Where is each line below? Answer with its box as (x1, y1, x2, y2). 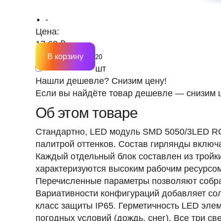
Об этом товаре (36, 105, 138, 121)
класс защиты (36, 201, 95, 211)
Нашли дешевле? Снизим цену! (36, 76, 167, 86)
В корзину (47, 52, 83, 61)
